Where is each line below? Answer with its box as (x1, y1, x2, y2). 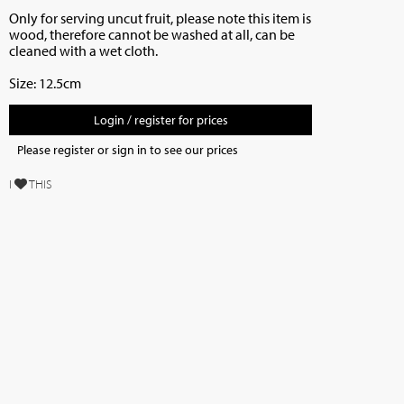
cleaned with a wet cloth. (9, 41, 159, 60)
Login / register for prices (93, 112, 228, 128)
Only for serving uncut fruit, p (9, 9, 185, 27)
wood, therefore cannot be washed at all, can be (9, 25, 296, 43)
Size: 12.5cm (9, 74, 85, 92)
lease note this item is (184, 9, 312, 27)
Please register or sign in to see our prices (17, 142, 239, 158)
